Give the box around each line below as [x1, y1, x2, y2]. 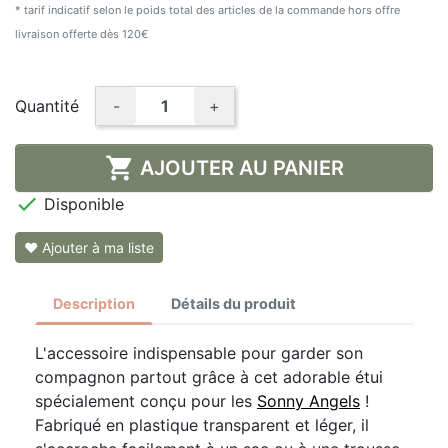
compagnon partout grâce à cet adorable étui [35, 366, 383, 387]
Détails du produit [171, 294, 296, 312]
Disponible [39, 193, 124, 214]
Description [53, 294, 135, 312]
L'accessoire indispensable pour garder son [35, 342, 363, 363]
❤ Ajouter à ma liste [24, 238, 154, 256]
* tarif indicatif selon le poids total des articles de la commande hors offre [15, 2, 400, 17]
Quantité [15, 95, 79, 116]
